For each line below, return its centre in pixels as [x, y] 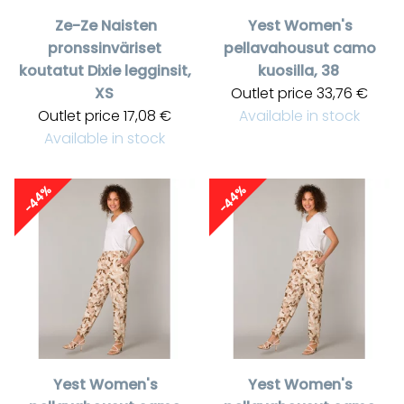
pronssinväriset [105, 49]
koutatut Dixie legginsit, [105, 71]
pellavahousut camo [299, 49]
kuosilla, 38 [298, 71]
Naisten [129, 26]
